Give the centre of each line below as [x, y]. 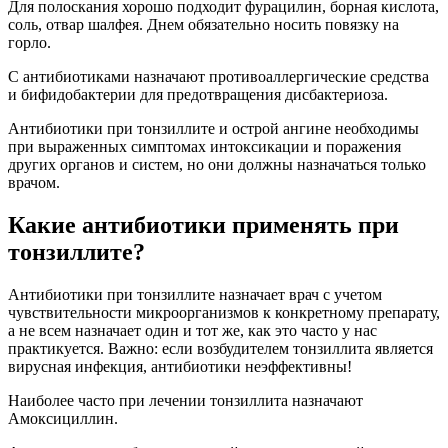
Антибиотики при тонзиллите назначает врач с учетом [195, 294]
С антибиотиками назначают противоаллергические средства [218, 77]
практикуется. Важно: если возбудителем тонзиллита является [220, 348]
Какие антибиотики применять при [203, 224]
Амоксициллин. [63, 418]
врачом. [34, 183]
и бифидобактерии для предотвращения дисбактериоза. [198, 95]
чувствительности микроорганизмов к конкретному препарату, [224, 312]
